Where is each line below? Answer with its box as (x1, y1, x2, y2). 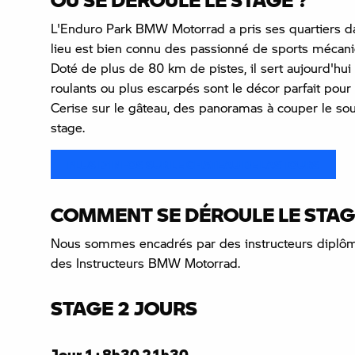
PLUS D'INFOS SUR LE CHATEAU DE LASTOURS (67, 157, 319, 172)
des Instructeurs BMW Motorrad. (51, 254, 240, 271)
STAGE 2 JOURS (51, 296, 197, 319)
